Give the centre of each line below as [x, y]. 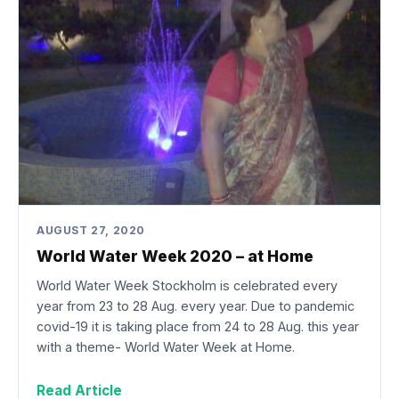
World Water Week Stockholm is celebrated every [187, 285]
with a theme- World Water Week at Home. [166, 346]
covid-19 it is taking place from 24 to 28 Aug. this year [198, 326]
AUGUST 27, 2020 [91, 230]
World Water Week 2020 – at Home [175, 256]
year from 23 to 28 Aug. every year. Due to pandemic [195, 305]
